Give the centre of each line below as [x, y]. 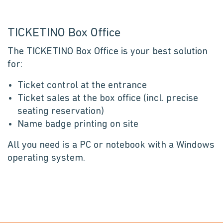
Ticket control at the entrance [82, 86]
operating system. [46, 158]
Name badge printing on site [78, 124]
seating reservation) [61, 111]
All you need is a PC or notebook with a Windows [111, 145]
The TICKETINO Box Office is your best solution [108, 52]
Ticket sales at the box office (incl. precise [108, 99]
